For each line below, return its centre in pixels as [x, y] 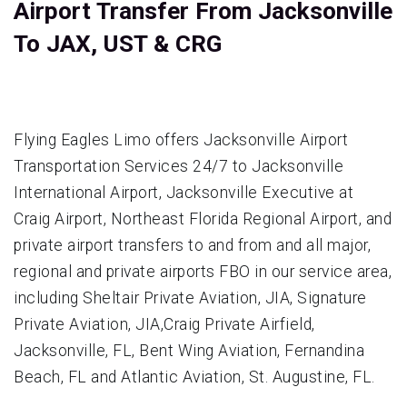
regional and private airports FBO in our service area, [203, 271]
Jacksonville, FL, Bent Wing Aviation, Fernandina [189, 350]
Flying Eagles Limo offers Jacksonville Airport [181, 139]
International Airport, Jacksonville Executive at [184, 192]
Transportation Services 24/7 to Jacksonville [179, 166]
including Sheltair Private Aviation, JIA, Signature [190, 298]
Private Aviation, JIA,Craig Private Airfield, [164, 324]
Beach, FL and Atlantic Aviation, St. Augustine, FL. [194, 377]
